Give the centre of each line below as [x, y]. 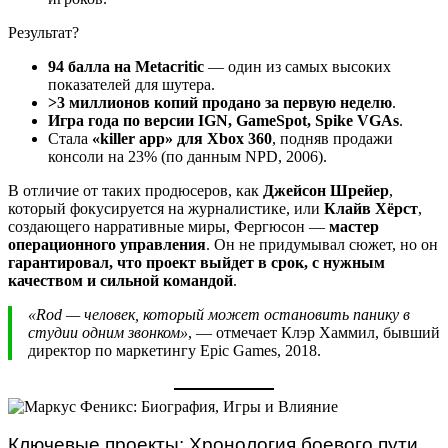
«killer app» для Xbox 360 [182, 138]
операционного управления [107, 244]
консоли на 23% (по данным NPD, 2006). [187, 156]
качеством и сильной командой [120, 280]
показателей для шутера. [131, 84]
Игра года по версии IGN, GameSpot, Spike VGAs [223, 120]
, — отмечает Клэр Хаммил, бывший [314, 332]
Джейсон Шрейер [326, 190]
